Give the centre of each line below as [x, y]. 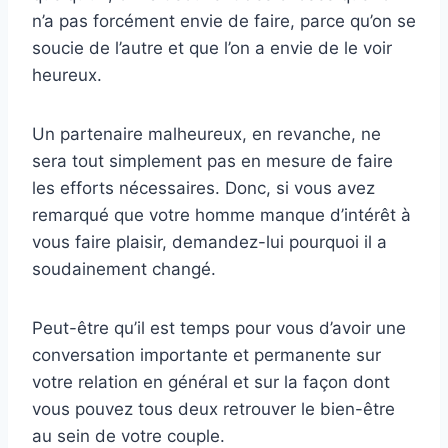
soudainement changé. [124, 268]
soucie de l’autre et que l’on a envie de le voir [212, 47]
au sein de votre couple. [128, 435]
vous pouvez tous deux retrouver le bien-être [213, 408]
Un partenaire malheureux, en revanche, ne [206, 133]
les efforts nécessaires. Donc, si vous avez [203, 187]
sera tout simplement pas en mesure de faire [212, 160]
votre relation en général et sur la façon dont [211, 381]
